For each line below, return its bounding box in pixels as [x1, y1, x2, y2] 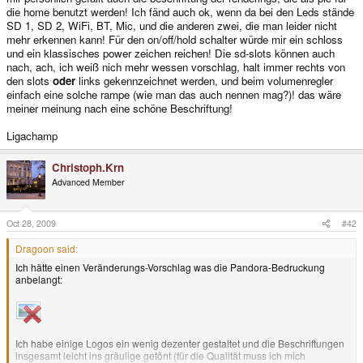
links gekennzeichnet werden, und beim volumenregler [75, 72, 333, 88]
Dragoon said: [15, 241, 78, 256]
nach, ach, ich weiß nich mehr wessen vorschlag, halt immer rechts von [6, 58, 345, 75]
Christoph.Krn [52, 159, 124, 175]
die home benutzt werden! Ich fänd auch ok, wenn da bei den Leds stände [6, 3, 354, 19]
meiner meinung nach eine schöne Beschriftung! [6, 100, 233, 116]
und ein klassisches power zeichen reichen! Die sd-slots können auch [6, 45, 335, 61]
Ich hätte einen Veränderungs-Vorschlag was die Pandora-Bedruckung [15, 260, 325, 275]
